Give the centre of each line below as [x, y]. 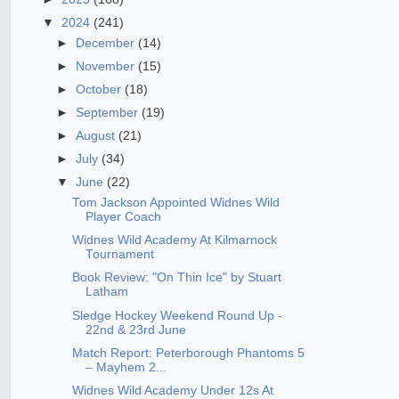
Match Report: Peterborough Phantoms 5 [188, 353]
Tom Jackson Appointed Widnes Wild [175, 203]
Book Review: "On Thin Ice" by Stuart [176, 278]
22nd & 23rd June [135, 330]
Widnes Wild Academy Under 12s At [172, 390]
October [101, 89]
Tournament [119, 255]
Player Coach [123, 217]
